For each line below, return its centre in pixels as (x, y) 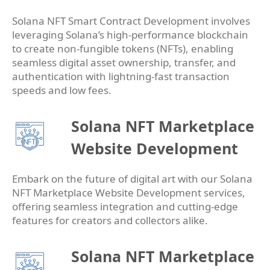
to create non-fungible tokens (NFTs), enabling (123, 49)
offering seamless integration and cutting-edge (125, 207)
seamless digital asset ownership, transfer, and (124, 63)
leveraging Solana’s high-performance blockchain (130, 35)
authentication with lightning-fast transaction (121, 77)
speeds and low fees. (62, 90)
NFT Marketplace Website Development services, (129, 193)
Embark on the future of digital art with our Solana (132, 179)
